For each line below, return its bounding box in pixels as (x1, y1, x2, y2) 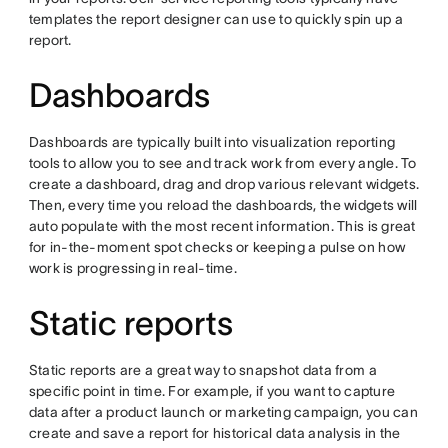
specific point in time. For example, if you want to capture (28, 383, 396, 400)
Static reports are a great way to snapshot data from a (28, 362, 377, 379)
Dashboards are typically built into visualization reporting (28, 134, 396, 151)
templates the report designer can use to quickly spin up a (28, 11, 403, 28)
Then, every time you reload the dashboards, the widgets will (28, 197, 418, 214)
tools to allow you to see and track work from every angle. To (28, 155, 417, 172)
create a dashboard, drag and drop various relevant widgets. (28, 176, 420, 193)
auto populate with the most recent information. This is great (28, 218, 416, 235)
